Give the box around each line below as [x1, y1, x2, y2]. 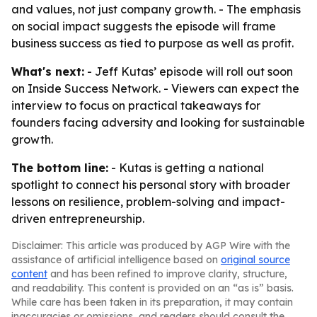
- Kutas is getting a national [108, 161, 264, 175]
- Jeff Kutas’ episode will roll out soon [84, 64, 293, 79]
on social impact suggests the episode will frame [11, 19, 276, 33]
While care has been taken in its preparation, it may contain [11, 296, 293, 309]
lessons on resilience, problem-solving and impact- [11, 195, 285, 209]
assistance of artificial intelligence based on [11, 253, 221, 266]
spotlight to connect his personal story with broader [11, 178, 290, 192]
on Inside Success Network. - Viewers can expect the [11, 81, 299, 96]
